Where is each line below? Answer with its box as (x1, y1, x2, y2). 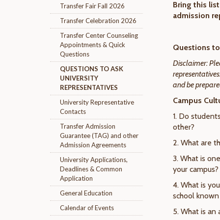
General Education (60, 189, 112, 197)
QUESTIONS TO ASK (60, 65, 123, 73)
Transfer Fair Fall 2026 (60, 2, 125, 10)
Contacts (60, 108, 86, 115)
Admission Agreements (60, 141, 126, 149)
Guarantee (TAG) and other (60, 132, 138, 139)
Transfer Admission (60, 122, 115, 130)
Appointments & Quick (60, 41, 125, 49)
